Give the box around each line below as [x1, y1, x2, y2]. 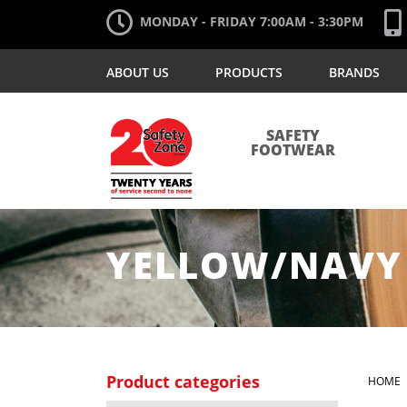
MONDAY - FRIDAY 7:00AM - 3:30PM [140, 13, 363, 31]
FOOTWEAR [251, 143, 335, 159]
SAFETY [266, 128, 320, 144]
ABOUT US [106, 64, 169, 81]
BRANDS [329, 64, 380, 81]
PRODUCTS [215, 64, 283, 81]
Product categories [106, 371, 260, 392]
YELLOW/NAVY [106, 247, 402, 288]
